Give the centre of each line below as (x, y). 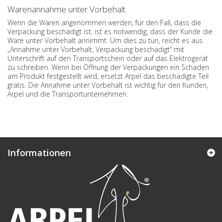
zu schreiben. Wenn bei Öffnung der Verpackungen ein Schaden (108, 67)
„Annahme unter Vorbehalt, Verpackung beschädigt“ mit (96, 49)
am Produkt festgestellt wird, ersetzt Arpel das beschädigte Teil (108, 76)
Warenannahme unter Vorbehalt (66, 9)
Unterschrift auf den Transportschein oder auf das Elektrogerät (108, 58)
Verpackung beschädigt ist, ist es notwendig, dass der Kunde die (110, 31)
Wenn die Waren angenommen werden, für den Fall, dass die (104, 23)
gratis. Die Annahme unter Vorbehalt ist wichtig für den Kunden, (108, 85)
